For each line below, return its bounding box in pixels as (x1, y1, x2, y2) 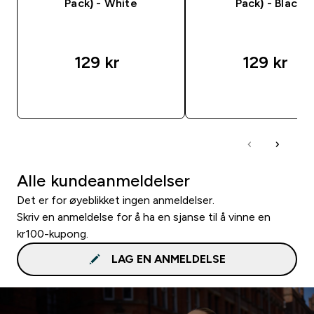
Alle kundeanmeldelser (17, 170, 190, 190)
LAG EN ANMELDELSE (111, 252, 226, 265)
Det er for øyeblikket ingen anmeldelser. (17, 193, 214, 206)
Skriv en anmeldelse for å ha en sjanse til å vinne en (17, 210, 271, 223)
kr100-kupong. (17, 227, 88, 240)
